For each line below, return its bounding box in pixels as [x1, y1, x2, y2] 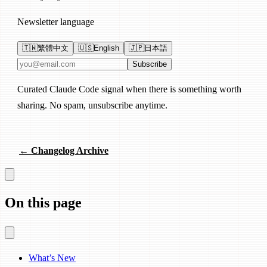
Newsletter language [17, 17, 94, 27]
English [94, 44, 119, 53]
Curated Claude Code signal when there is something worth [17, 84, 241, 95]
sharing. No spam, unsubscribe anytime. [17, 100, 167, 111]
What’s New [29, 253, 76, 263]
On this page [5, 195, 82, 211]
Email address [17, 58, 69, 69]
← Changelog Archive [19, 145, 108, 156]
